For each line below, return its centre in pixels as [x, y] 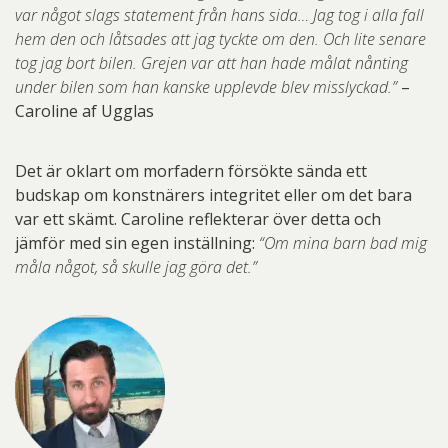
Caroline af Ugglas [84, 111]
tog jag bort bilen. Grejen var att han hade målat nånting [211, 63]
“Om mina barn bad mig [343, 243]
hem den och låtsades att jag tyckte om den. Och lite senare [220, 39]
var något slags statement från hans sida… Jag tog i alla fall [219, 15]
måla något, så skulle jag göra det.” [136, 267]
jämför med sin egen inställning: [137, 243]
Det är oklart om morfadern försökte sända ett [191, 171]
